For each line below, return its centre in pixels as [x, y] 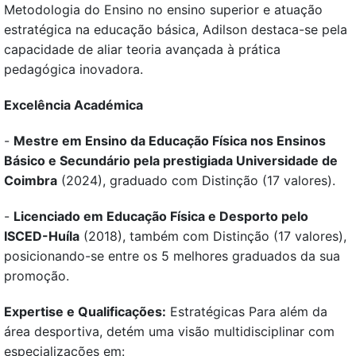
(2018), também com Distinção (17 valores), [213, 236]
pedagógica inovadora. [74, 70]
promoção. [37, 276]
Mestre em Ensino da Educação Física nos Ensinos [170, 141]
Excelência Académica [74, 105]
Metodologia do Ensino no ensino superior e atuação [163, 10]
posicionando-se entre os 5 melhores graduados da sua [172, 256]
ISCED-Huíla [42, 236]
